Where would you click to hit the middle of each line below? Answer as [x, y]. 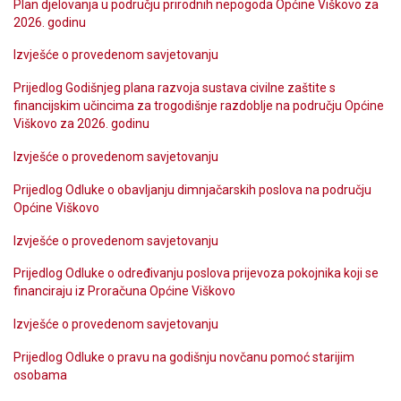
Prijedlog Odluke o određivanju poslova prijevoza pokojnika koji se [196, 273]
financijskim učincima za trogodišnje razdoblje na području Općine [199, 106]
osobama [40, 375]
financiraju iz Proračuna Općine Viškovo [124, 291]
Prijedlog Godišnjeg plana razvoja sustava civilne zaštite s [175, 88]
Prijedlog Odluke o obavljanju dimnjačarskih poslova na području [192, 189]
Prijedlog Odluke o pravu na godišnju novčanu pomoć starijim [184, 357]
